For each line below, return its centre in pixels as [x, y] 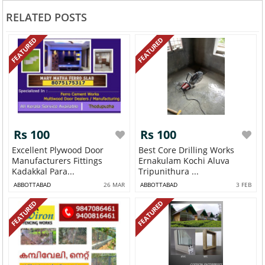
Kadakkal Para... [43, 172]
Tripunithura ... [169, 172]
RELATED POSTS [46, 17]
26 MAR [114, 185]
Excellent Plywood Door [58, 150]
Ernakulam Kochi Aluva [184, 161]
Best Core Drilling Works [187, 150]
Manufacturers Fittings [43, 161]
